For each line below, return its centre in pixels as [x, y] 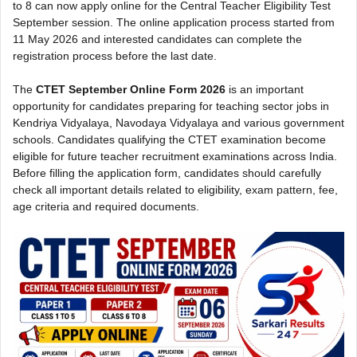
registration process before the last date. [115, 56]
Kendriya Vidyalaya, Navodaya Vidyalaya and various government [178, 123]
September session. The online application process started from [174, 23]
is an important [265, 90]
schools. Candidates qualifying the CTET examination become [169, 140]
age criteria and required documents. [106, 207]
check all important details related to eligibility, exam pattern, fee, [175, 190]
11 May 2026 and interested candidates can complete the [157, 39]
